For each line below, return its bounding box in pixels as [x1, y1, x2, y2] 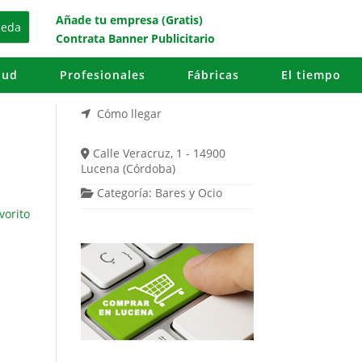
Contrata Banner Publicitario [55, 31, 215, 47]
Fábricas [187, 67, 239, 83]
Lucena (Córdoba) [80, 160, 175, 176]
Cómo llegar [97, 105, 162, 121]
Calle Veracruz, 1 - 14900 [93, 145, 226, 161]
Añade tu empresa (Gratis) [55, 12, 203, 28]
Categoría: [97, 184, 156, 200]
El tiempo [280, 67, 341, 83]
